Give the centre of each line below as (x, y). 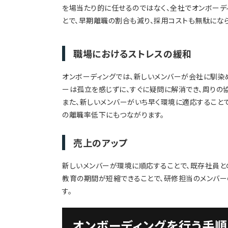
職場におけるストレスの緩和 (133, 53)
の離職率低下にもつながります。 (113, 114)
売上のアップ (101, 142)
